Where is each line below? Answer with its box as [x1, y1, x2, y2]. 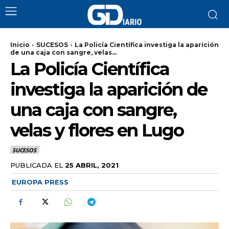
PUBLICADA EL [10, 161, 63, 169]
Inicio [10, 41, 30, 49]
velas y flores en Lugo [10, 120, 184, 141]
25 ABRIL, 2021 [65, 161, 119, 169]
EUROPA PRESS [12, 177, 68, 186]
